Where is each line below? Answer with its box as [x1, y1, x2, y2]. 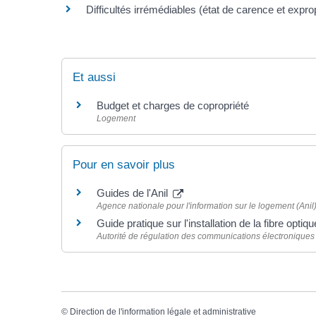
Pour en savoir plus [73, 158, 175, 172]
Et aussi [73, 70, 116, 84]
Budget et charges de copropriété [97, 99, 249, 111]
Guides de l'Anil [97, 187, 171, 200]
